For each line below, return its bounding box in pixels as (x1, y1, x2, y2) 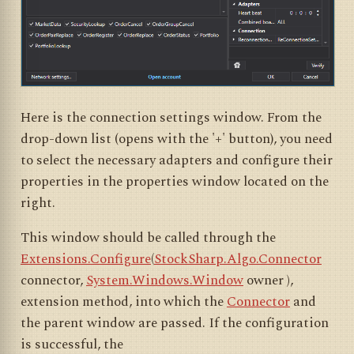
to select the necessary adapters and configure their (21, 149, 333, 171)
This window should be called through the (21, 227, 276, 248)
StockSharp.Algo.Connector (154, 248, 322, 269)
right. (21, 192, 55, 213)
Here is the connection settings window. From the (21, 107, 322, 128)
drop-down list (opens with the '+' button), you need (21, 128, 333, 149)
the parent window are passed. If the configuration (21, 312, 329, 333)
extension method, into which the (21, 291, 227, 312)
